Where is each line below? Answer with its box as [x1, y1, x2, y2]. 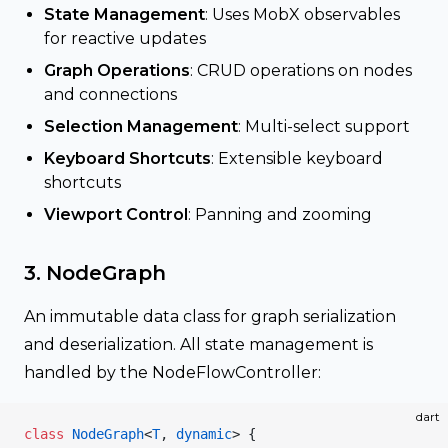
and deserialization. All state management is [24, 335, 373, 354]
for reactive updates [44, 29, 206, 48]
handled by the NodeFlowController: [24, 363, 321, 382]
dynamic [176, 426, 232, 442]
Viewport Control [44, 205, 188, 224]
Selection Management [44, 117, 238, 136]
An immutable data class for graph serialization [24, 307, 396, 326]
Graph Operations [44, 61, 190, 80]
